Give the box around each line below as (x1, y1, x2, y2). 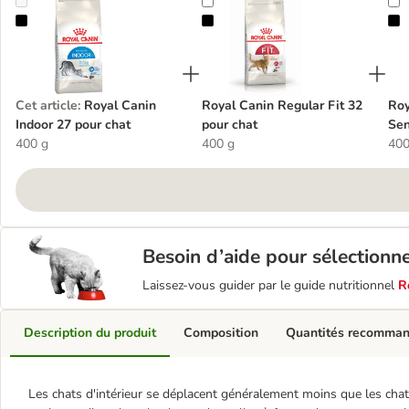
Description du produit (24, 324, 156, 341)
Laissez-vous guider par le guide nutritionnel (142, 277, 398, 294)
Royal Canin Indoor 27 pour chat (26, 13, 211, 30)
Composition (184, 324, 258, 341)
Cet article (16, 97, 78, 114)
